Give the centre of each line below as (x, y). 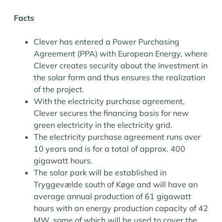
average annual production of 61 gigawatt (112, 196)
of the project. (59, 89)
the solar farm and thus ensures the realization (119, 77)
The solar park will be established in (100, 172)
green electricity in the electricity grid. (103, 125)
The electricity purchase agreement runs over (117, 137)
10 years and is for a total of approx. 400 (110, 149)
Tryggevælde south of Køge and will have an (116, 184)
